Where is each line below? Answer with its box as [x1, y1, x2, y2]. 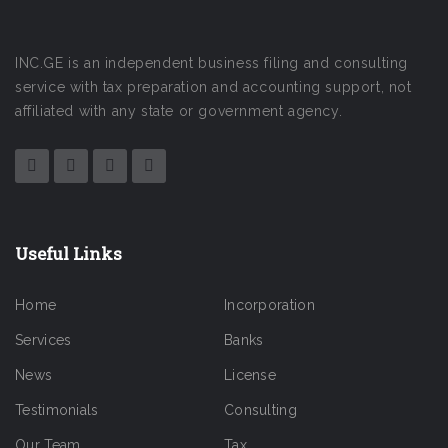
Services [15, 332, 72, 349]
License [223, 367, 277, 384]
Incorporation [223, 297, 315, 314]
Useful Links [15, 242, 122, 266]
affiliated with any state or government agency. [15, 103, 343, 120]
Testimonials [15, 402, 99, 419]
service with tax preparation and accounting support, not [15, 79, 412, 96]
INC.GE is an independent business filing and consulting [15, 55, 409, 72]
